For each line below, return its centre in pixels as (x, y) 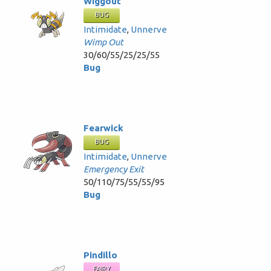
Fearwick (103, 128)
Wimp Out (103, 42)
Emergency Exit (114, 169)
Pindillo (100, 255)
